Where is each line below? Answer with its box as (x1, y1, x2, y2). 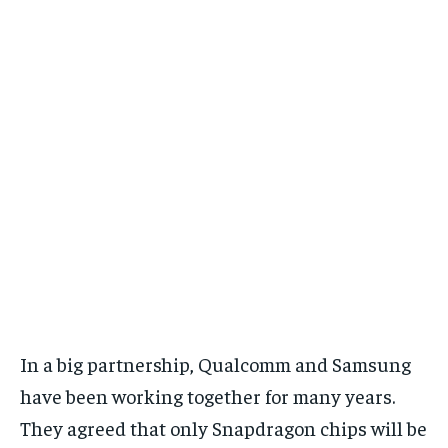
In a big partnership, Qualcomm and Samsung (20, 351, 411, 377)
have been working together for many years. (20, 383, 395, 409)
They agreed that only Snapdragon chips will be (20, 415, 427, 441)
